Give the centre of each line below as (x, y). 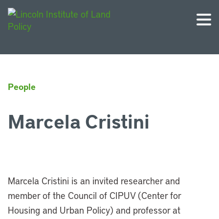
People (22, 87)
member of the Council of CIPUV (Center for (94, 195)
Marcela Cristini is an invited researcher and (94, 181)
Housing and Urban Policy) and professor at (94, 210)
